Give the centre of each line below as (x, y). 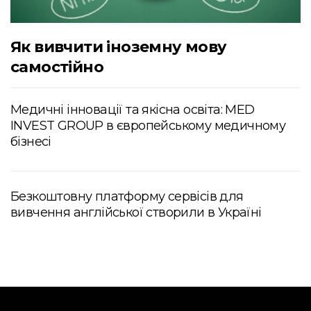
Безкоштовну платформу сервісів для (127, 196)
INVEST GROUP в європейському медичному (148, 125)
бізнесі (31, 141)
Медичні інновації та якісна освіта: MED (133, 109)
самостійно (57, 67)
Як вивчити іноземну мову (119, 47)
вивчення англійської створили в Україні (136, 212)
